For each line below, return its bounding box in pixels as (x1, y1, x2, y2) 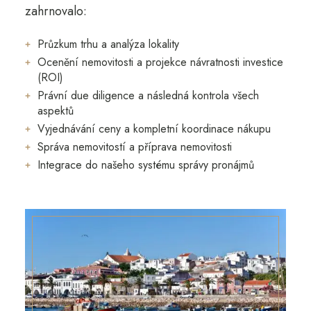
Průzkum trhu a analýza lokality (37, 35, 179, 52)
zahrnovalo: (24, 1, 87, 20)
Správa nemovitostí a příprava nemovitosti (37, 138, 232, 155)
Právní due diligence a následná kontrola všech (37, 87, 259, 103)
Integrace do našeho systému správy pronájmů (37, 156, 254, 173)
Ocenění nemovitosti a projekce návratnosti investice (37, 53, 283, 70)
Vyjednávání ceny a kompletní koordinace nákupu (37, 120, 271, 137)
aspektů (37, 102, 74, 119)
